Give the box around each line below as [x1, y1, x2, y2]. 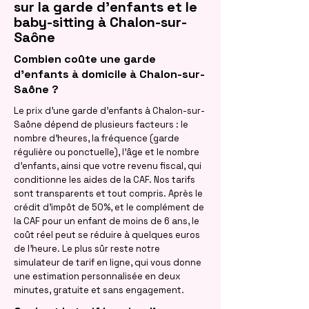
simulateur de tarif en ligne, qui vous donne [14, 257, 201, 268]
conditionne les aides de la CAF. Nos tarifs [14, 174, 195, 186]
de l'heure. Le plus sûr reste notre [14, 243, 160, 255]
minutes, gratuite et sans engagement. [14, 284, 184, 296]
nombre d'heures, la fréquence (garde [14, 132, 179, 144]
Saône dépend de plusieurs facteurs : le [14, 119, 188, 130]
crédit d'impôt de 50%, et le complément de [14, 201, 204, 213]
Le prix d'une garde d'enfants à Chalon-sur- [14, 105, 205, 117]
